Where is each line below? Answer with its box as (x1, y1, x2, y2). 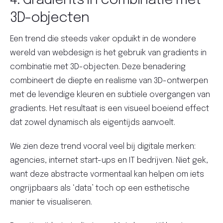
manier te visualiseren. (10, 198, 92, 207)
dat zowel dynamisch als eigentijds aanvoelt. (10, 118, 175, 127)
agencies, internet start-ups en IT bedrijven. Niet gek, (10, 156, 208, 165)
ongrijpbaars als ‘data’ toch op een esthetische (10, 184, 190, 193)
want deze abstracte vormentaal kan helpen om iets (10, 170, 204, 179)
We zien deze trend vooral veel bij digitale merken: (10, 142, 196, 151)
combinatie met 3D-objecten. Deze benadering (10, 63, 186, 72)
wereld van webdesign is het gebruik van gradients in (10, 49, 207, 58)
